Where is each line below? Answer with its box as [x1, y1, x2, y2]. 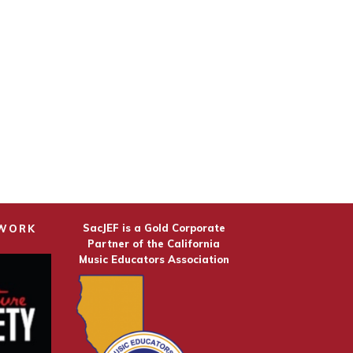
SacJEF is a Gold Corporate [82, 221, 225, 235]
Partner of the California [87, 237, 221, 251]
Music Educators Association [78, 253, 229, 266]
